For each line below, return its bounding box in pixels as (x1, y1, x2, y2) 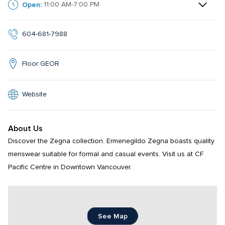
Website (22, 90, 47, 98)
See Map (97, 211, 128, 220)
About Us (8, 124, 43, 134)
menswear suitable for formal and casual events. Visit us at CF (8, 151, 203, 158)
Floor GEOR (22, 60, 59, 67)
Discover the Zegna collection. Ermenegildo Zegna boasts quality (8, 138, 214, 145)
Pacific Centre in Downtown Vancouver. (8, 164, 132, 171)
